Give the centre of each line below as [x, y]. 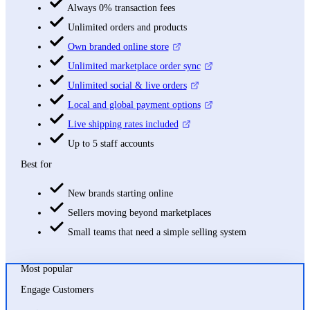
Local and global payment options [134, 105]
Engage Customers [57, 290]
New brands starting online [120, 194]
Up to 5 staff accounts [110, 144]
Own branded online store [118, 47]
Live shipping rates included [123, 125]
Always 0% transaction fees [121, 8]
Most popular [46, 269]
